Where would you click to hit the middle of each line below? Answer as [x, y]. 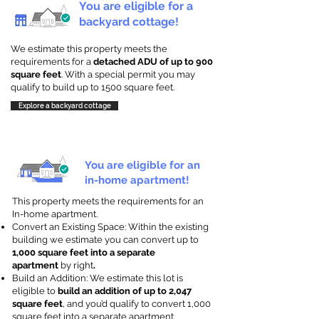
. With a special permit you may [128, 74]
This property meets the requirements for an [108, 201]
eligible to [35, 291]
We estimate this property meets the [89, 49]
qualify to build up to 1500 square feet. [93, 87]
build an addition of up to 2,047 [125, 291]
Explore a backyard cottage [64, 106]
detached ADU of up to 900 [153, 62]
